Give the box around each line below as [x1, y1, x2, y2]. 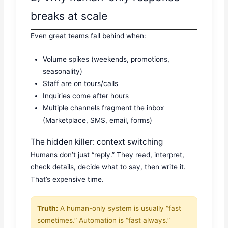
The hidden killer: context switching [31, 136, 163, 147]
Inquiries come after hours [43, 92, 129, 100]
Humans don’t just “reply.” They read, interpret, [31, 150, 185, 159]
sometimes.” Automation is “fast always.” [37, 216, 170, 224]
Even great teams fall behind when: [31, 32, 147, 40]
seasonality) [43, 67, 83, 76]
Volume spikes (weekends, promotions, [43, 55, 170, 64]
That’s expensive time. [31, 175, 104, 183]
